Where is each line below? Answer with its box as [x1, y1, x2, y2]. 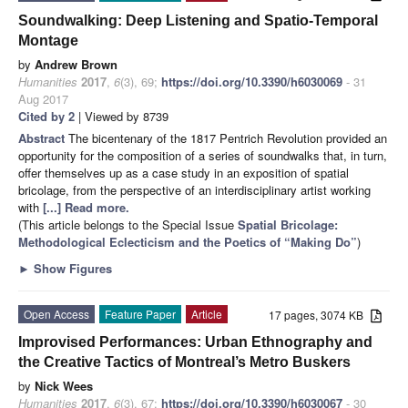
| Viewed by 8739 [75, 107, 168, 125]
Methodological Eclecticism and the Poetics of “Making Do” [18, 232, 357, 250]
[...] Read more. [43, 198, 129, 216]
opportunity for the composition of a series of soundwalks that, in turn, [18, 146, 387, 164]
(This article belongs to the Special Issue [18, 215, 238, 233]
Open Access [24, 305, 89, 321]
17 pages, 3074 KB [269, 306, 372, 322]
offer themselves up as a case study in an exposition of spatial [18, 163, 349, 181]
